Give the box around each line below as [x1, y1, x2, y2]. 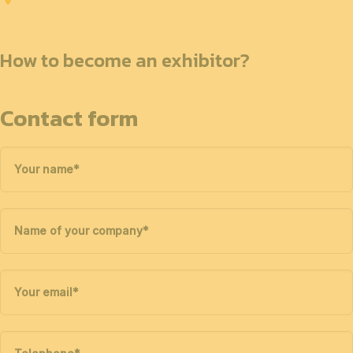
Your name [14, 162, 73, 176]
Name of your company [14, 224, 143, 238]
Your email [14, 285, 72, 299]
